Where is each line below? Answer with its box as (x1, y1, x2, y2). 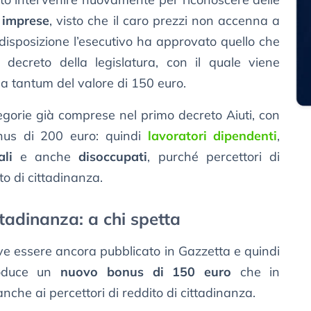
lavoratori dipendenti (147, 128, 278, 144)
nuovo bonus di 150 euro (60, 264, 231, 280)
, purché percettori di (147, 149, 280, 165)
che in (230, 264, 280, 280)
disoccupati (78, 149, 148, 165)
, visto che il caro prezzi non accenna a (49, 12, 280, 29)
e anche (12, 149, 79, 165)
